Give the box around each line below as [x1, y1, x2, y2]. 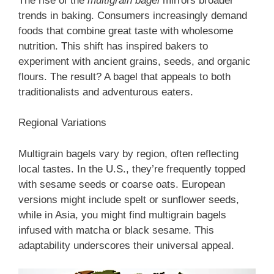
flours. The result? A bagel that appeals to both [18, 70, 231, 83]
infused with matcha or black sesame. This [18, 224, 214, 236]
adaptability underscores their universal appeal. [18, 239, 234, 251]
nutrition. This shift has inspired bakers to [18, 40, 208, 52]
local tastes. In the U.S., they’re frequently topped [18, 163, 245, 175]
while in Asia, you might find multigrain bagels [18, 209, 226, 221]
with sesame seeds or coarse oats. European [18, 178, 225, 190]
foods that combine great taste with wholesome [18, 24, 233, 37]
